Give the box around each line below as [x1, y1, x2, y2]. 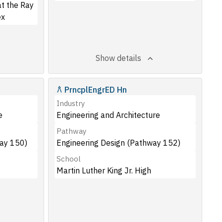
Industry [56, 99, 85, 108]
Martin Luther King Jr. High [56, 166, 152, 175]
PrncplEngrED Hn [64, 85, 127, 95]
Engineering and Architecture [56, 110, 161, 120]
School [56, 154, 81, 164]
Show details [95, 53, 141, 63]
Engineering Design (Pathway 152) [56, 138, 181, 148]
